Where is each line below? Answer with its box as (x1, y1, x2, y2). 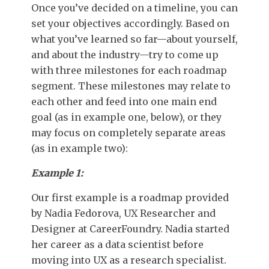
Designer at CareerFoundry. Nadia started (31, 222, 229, 235)
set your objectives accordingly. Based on (31, 17, 229, 29)
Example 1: (31, 166, 83, 179)
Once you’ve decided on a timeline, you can (31, 1, 238, 14)
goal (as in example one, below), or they (31, 110, 222, 123)
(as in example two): (31, 142, 128, 154)
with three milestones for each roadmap (31, 64, 227, 76)
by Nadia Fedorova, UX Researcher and (31, 207, 216, 219)
